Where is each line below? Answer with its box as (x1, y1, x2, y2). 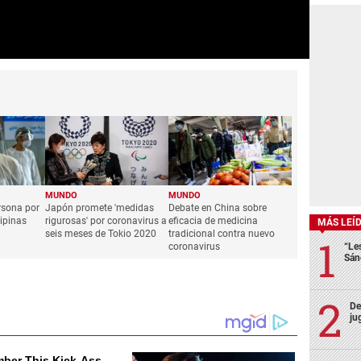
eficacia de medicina (168, 215, 259, 227)
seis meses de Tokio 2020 (45, 228, 157, 240)
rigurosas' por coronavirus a (45, 215, 168, 227)
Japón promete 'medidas (45, 202, 155, 214)
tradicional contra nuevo (168, 228, 276, 240)
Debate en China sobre (168, 202, 268, 214)
